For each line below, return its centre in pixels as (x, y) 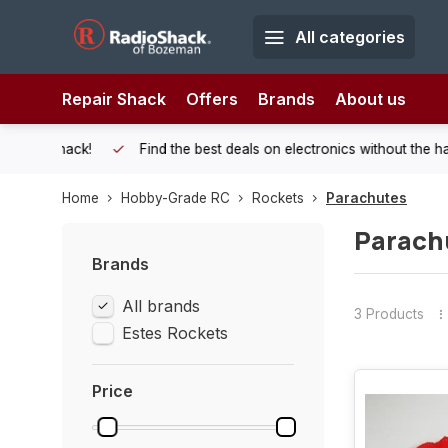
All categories (349, 37)
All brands (161, 306)
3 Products (388, 313)
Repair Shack (114, 99)
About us (370, 99)
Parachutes (366, 198)
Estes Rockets (175, 333)
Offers (212, 99)
